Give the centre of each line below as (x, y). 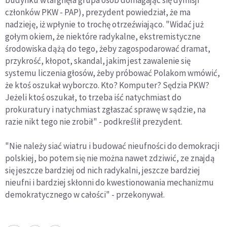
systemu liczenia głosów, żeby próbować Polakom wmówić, (112, 73)
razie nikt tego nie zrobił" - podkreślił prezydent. (94, 122)
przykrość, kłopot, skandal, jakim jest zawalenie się (98, 61)
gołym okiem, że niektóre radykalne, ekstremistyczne (103, 37)
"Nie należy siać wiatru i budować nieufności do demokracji (112, 146)
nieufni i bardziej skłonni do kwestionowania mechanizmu (109, 183)
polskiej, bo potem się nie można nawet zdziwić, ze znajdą (110, 158)
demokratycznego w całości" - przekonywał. (85, 195)
